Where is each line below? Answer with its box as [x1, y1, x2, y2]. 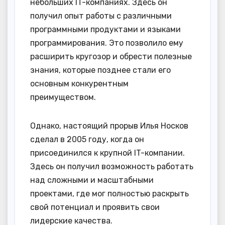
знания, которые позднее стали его [30, 65, 171, 75]
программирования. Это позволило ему [30, 38, 183, 48]
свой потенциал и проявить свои [30, 202, 160, 212]
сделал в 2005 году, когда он [30, 134, 144, 144]
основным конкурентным [30, 78, 129, 88]
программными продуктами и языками [30, 24, 181, 34]
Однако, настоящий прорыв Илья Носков [30, 121, 188, 131]
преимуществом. [30, 92, 96, 102]
